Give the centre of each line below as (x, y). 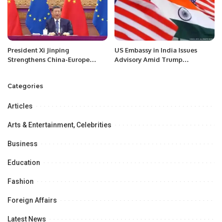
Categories (25, 86)
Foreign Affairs (32, 200)
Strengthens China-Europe (49, 59)
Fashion (21, 181)
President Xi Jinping (38, 50)
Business (23, 143)
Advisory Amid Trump (148, 59)
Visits (16, 78)
